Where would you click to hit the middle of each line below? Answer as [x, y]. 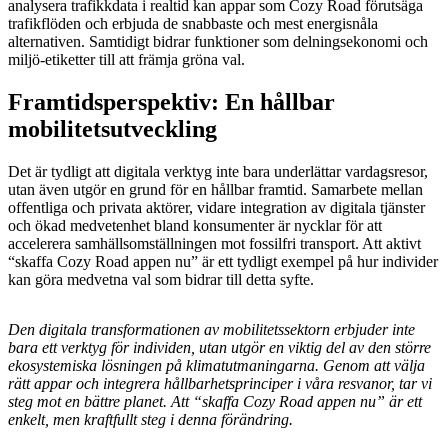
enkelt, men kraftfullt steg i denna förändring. [150, 419]
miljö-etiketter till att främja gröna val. [126, 60]
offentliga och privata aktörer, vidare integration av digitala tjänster [216, 207]
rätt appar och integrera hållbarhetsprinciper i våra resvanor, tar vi [220, 383]
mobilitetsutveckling [112, 128]
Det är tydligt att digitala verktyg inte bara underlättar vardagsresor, [218, 171]
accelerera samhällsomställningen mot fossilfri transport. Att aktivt [214, 243]
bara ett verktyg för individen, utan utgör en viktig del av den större [219, 347]
